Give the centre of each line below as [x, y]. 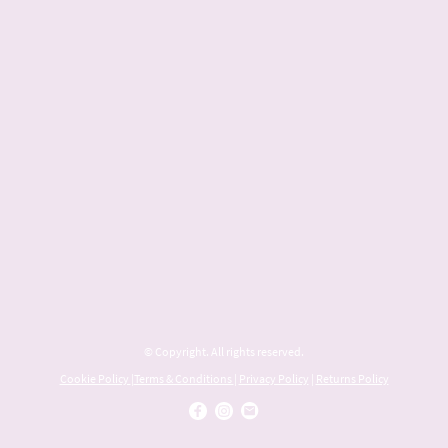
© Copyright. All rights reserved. [224, 351]
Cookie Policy [95, 378]
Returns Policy [352, 378]
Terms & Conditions [183, 378]
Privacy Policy [273, 378]
